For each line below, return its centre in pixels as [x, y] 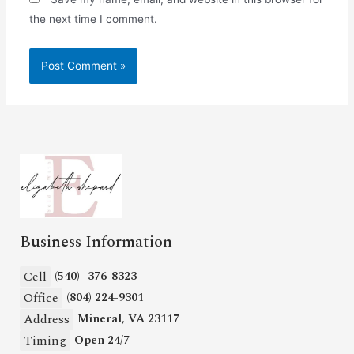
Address [47, 319]
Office [41, 298]
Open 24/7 [102, 340]
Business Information [96, 242]
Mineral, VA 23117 [128, 319]
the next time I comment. [93, 19]
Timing [45, 340]
